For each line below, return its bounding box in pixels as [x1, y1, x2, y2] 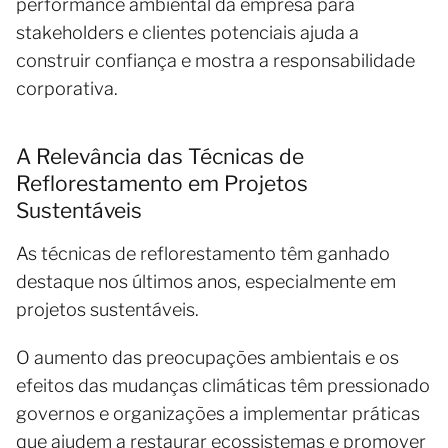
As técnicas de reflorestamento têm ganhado [16, 242, 390, 264]
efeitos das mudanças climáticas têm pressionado [16, 374, 430, 396]
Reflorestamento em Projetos [16, 170, 308, 196]
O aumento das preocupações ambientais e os [16, 346, 399, 368]
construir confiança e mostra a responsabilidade [16, 49, 415, 71]
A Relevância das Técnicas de [16, 143, 304, 169]
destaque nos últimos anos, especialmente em [16, 270, 396, 292]
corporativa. [16, 77, 118, 99]
